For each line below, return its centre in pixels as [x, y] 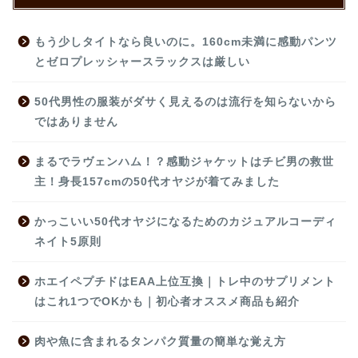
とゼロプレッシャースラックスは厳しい [142, 62]
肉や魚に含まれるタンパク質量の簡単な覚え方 [160, 341]
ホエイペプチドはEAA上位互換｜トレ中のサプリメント [185, 281]
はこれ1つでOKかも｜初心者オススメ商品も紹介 [167, 301]
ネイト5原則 [68, 241]
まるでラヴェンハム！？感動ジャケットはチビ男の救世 [184, 161]
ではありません [76, 121]
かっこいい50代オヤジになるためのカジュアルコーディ [185, 221]
